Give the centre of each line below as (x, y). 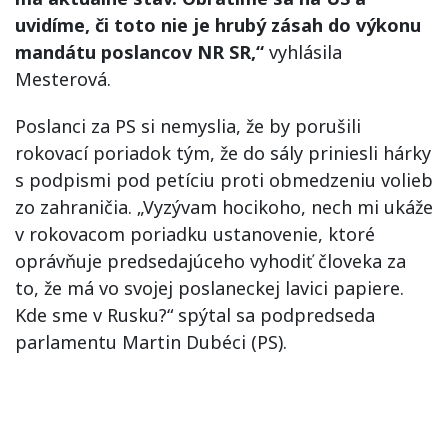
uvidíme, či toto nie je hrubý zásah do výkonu (218, 25)
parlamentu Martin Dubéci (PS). (151, 342)
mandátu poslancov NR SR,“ (139, 52)
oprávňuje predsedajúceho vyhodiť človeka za (210, 261)
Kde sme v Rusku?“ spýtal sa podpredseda (195, 315)
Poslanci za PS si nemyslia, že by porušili (188, 126)
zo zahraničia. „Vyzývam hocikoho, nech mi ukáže (224, 207)
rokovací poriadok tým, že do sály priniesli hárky (223, 153)
